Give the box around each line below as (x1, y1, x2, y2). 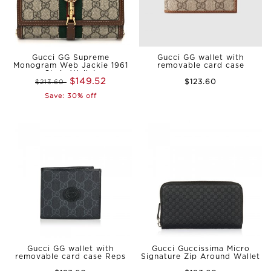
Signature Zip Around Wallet (141, 253, 260, 260)
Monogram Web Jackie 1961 (13, 62, 128, 69)
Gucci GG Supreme (31, 54, 109, 61)
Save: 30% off (44, 91, 97, 99)
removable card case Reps (15, 253, 126, 260)
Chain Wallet (44, 70, 97, 77)
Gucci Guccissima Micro (151, 245, 250, 252)
